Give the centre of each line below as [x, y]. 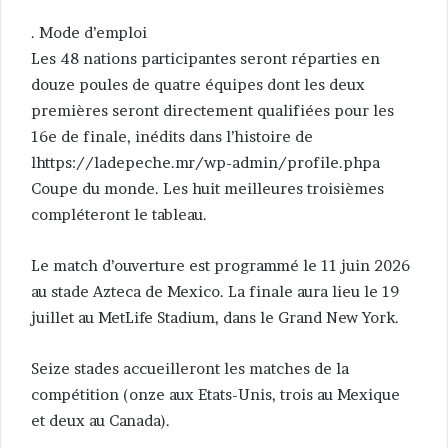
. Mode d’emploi [89, 33]
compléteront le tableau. [119, 215]
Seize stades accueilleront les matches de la [190, 369]
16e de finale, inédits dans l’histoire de [172, 137]
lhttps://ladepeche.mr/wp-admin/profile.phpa [205, 163]
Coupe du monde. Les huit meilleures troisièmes [207, 189]
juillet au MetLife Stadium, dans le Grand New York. [215, 318]
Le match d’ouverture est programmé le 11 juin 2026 [220, 266]
